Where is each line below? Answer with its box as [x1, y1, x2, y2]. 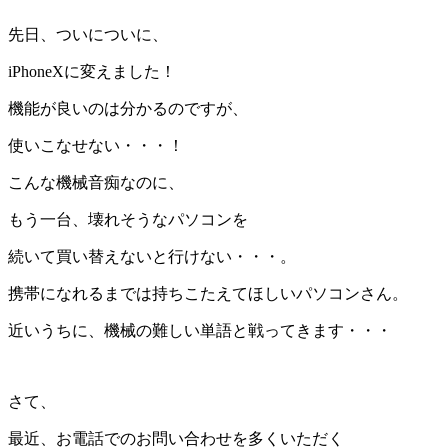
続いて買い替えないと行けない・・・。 [8, 247, 296, 265]
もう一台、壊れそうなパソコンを [8, 210, 248, 228]
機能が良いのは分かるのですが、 [8, 99, 248, 117]
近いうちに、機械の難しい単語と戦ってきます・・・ [8, 321, 392, 339]
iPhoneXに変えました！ [8, 62, 176, 80]
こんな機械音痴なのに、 [8, 173, 184, 191]
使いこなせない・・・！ [8, 136, 184, 154]
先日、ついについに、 [8, 25, 168, 43]
